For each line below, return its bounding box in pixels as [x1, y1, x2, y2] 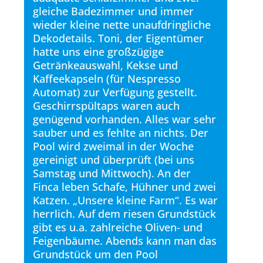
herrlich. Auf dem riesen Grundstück [33, 207, 216, 221]
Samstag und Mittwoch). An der [33, 166, 191, 180]
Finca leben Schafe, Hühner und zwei [33, 180, 216, 194]
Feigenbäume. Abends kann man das [33, 234, 217, 248]
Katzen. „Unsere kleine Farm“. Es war [33, 193, 218, 207]
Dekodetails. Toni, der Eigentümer [33, 31, 204, 45]
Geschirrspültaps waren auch [33, 99, 180, 113]
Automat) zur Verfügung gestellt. [33, 85, 197, 99]
